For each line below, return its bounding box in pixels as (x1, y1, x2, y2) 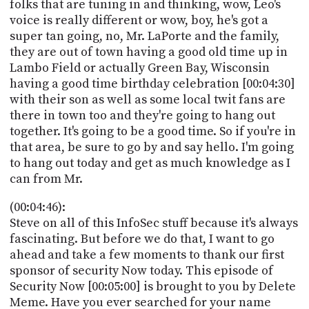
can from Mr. (9, 170, 83, 187)
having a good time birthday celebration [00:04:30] (9, 75, 295, 92)
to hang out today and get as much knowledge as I (9, 154, 290, 171)
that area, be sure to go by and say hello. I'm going (9, 139, 294, 155)
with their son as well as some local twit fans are (9, 91, 286, 108)
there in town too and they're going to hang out (9, 107, 275, 123)
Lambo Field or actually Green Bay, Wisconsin (9, 59, 270, 76)
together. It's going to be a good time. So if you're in (9, 123, 296, 139)
